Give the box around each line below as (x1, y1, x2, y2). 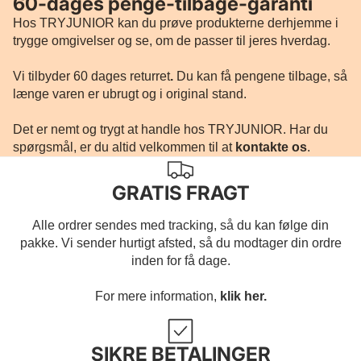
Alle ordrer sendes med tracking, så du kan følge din (32, 218, 329, 233)
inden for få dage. (131, 254, 230, 268)
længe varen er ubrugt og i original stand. (13, 87, 247, 102)
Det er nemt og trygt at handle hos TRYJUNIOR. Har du (13, 122, 328, 137)
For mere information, (94, 289, 220, 304)
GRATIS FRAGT (111, 181, 250, 205)
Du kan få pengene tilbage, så (173, 69, 347, 84)
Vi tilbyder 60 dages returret (13, 69, 170, 84)
